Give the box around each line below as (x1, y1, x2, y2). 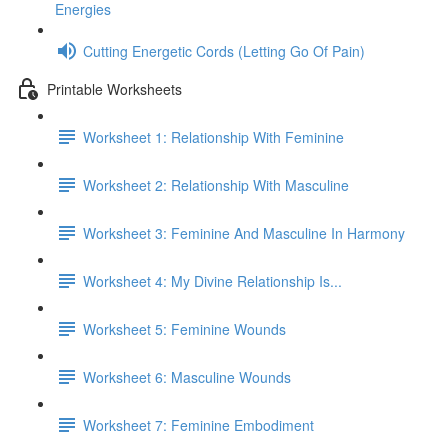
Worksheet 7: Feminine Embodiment (83, 414, 314, 435)
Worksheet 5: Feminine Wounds (83, 318, 286, 339)
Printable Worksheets (47, 78, 182, 99)
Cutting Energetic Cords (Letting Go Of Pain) (83, 40, 365, 61)
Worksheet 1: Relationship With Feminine (83, 126, 344, 147)
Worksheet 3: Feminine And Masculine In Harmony (83, 222, 405, 243)
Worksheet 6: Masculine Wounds (83, 366, 291, 387)
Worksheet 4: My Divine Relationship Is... (83, 270, 342, 291)
